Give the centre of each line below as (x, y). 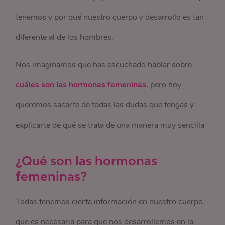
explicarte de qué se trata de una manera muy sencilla (110, 125)
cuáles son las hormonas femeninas (81, 85)
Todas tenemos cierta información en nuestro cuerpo (109, 202)
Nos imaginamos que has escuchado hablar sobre (104, 65)
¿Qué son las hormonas (87, 160)
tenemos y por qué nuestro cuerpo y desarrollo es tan (110, 17)
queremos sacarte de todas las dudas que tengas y (105, 105)
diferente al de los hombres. (65, 37)
